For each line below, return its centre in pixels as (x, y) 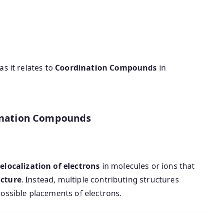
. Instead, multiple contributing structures (100, 180)
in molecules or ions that (147, 166)
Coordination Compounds (106, 68)
